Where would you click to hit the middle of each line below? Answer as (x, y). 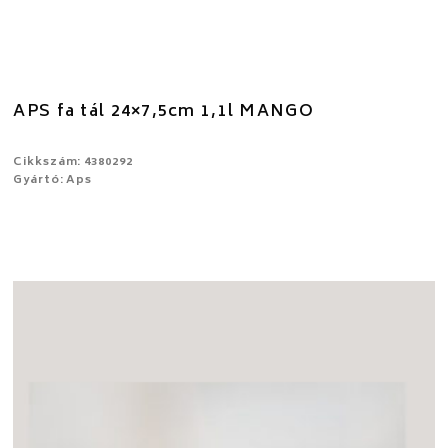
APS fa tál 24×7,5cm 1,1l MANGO (163, 111)
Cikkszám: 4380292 (73, 162)
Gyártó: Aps (53, 180)
